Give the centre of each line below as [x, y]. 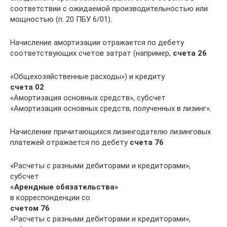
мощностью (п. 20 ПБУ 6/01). [61, 19]
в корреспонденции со [50, 197]
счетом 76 [30, 208]
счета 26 [190, 53]
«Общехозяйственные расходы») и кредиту [87, 76]
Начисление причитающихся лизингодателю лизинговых [110, 131]
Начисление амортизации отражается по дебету [97, 42]
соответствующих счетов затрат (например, [91, 53]
